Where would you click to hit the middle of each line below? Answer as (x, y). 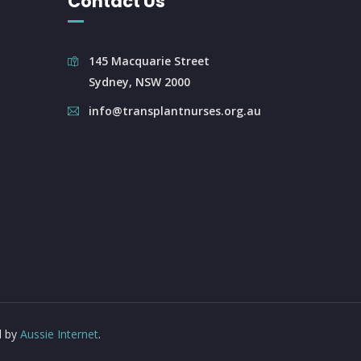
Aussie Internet (59, 334)
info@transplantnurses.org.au (174, 111)
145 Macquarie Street (149, 61)
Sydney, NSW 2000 (139, 82)
